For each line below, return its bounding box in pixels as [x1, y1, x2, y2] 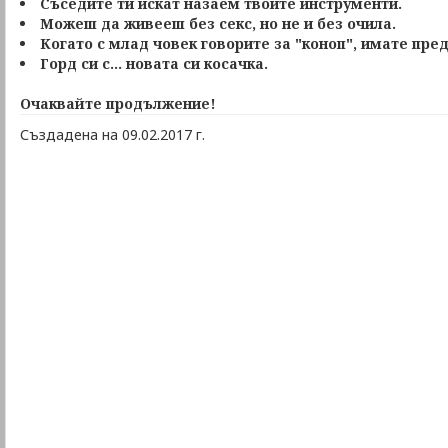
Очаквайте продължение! [20, 94, 216, 113]
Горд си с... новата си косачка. [40, 54, 268, 73]
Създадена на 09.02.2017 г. [20, 125, 205, 144]
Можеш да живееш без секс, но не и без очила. [40, 14, 396, 33]
